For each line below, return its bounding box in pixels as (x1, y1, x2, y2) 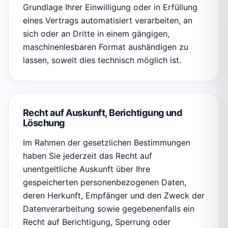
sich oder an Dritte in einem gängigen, (23, 28, 169, 39)
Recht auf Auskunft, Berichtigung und (23, 107, 183, 119)
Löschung (23, 117, 65, 129)
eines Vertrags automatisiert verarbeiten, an (23, 15, 192, 26)
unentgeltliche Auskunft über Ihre (23, 164, 150, 175)
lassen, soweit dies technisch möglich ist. (23, 55, 181, 66)
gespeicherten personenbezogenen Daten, (23, 177, 186, 188)
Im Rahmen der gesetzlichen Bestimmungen (23, 137, 190, 148)
